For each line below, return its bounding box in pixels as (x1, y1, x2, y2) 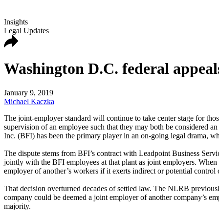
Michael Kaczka (4, 97, 54, 106)
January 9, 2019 (4, 88, 53, 97)
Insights (4, 18, 28, 26)
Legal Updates (4, 26, 49, 35)
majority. (4, 201, 33, 210)
